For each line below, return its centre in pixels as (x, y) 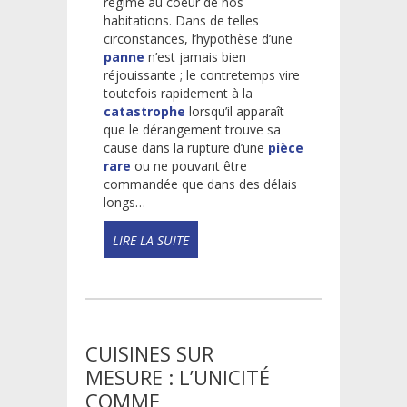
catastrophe (144, 111)
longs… (124, 202)
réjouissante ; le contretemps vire (202, 74)
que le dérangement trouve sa (192, 129)
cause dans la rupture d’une (186, 147)
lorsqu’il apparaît (235, 111)
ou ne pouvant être (189, 165)
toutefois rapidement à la (178, 93)
